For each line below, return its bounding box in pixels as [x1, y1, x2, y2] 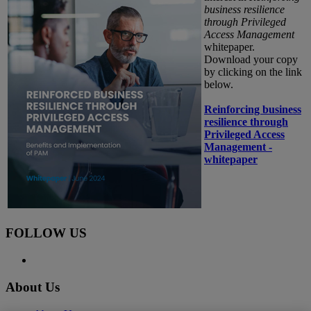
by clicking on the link [204, 65, 302, 78]
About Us [6, 279, 60, 294]
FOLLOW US [6, 226, 87, 241]
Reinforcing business [204, 103, 301, 115]
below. [204, 78, 233, 90]
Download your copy [204, 53, 298, 65]
